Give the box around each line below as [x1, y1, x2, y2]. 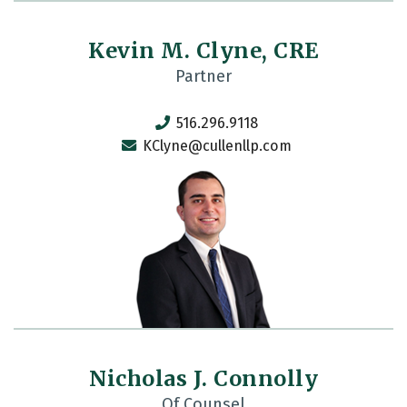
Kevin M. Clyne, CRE [88, 37, 319, 64]
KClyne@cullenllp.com [143, 137, 292, 154]
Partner [175, 66, 232, 86]
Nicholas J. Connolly [89, 365, 318, 392]
